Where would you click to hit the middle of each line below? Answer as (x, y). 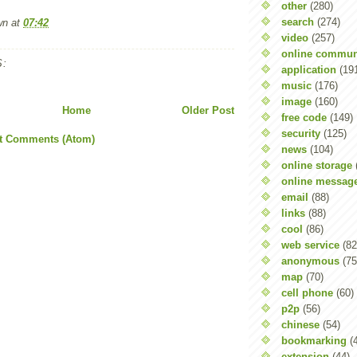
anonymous (310, 261)
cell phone (307, 292)
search (298, 22)
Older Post (208, 110)
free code (304, 117)
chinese (300, 324)
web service (310, 245)
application (309, 69)
